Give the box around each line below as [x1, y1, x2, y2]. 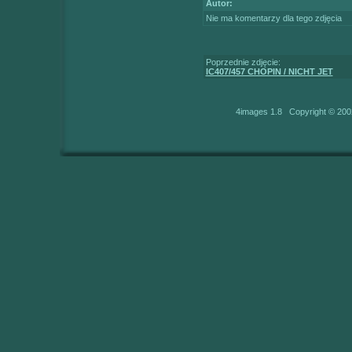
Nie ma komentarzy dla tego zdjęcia [205, 13, 342, 23]
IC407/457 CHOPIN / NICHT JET [205, 66, 333, 76]
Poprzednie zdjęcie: [205, 57, 280, 67]
